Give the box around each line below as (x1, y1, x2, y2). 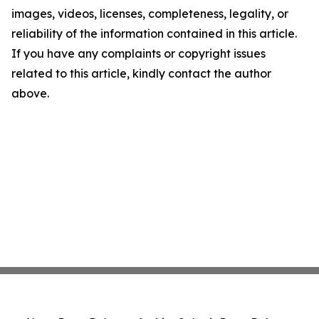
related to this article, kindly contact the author (11, 66, 271, 81)
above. (11, 86, 49, 101)
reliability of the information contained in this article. (11, 26, 297, 41)
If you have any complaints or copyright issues (11, 46, 266, 61)
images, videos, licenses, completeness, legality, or (11, 6, 288, 21)
